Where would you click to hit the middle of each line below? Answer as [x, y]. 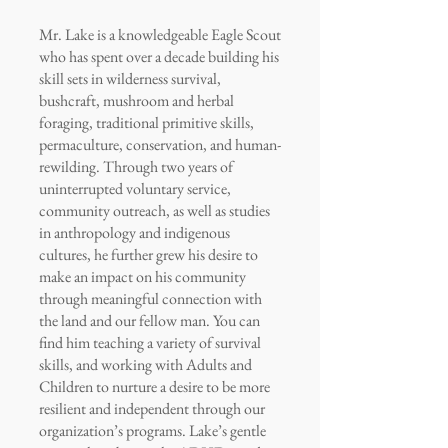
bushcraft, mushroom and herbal [136, 100]
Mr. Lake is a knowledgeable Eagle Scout [160, 34]
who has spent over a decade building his [159, 56]
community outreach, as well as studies [154, 210]
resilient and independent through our [152, 408]
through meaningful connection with [150, 298]
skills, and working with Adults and [145, 364]
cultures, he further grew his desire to [148, 254]
